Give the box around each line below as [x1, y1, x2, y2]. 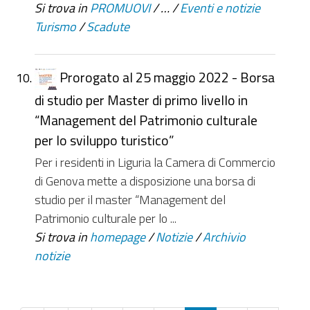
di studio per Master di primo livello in [35, 93, 248, 107]
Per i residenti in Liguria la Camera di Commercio [35, 155, 275, 168]
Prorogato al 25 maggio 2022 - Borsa [60, 71, 275, 84]
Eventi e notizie [180, 1, 260, 15]
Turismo [35, 20, 76, 33]
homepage [90, 230, 145, 243]
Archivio [203, 230, 246, 243]
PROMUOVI [90, 1, 150, 15]
